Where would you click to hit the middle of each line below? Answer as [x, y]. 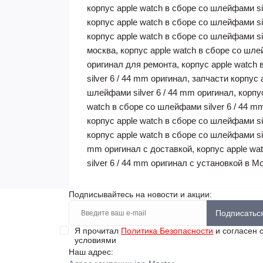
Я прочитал [98, 231]
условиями [95, 240]
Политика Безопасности [167, 231]
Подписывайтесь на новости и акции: [140, 194]
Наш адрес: [91, 252]
